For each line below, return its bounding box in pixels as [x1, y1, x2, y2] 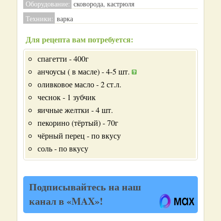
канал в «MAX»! [29, 194, 103, 208]
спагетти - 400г [37, 53, 89, 64]
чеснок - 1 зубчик [37, 92, 96, 102]
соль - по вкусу [37, 143, 88, 153]
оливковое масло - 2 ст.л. [37, 79, 121, 89]
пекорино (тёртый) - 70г [37, 117, 118, 128]
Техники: [26, 14, 53, 23]
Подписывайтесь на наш [29, 180, 141, 194]
